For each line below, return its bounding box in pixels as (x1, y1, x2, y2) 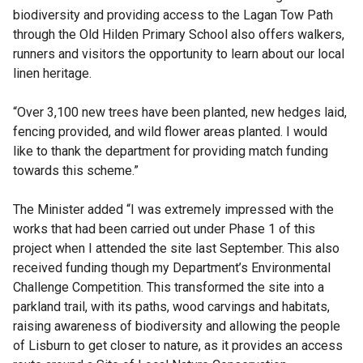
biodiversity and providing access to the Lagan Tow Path (13, 7, 333, 23)
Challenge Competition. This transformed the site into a (13, 280, 324, 296)
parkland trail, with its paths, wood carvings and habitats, (13, 299, 330, 315)
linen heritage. (13, 66, 92, 82)
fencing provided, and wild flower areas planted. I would (13, 124, 327, 140)
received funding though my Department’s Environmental (13, 260, 331, 276)
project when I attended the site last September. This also (13, 241, 340, 257)
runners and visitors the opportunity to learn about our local (13, 46, 344, 62)
